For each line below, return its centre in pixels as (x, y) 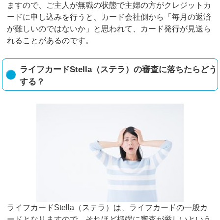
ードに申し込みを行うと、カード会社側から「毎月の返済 (109, 17)
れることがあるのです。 (50, 41)
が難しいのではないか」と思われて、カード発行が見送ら (109, 29)
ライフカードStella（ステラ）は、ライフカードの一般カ (108, 207)
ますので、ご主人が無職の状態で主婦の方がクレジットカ (109, 5)
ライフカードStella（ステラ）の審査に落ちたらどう (119, 70)
